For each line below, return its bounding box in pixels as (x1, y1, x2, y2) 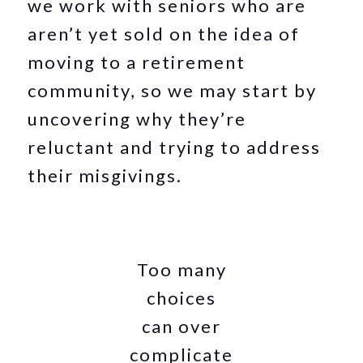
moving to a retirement (28, 51, 246, 73)
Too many (136, 258, 227, 280)
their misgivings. (28, 164, 188, 186)
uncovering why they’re (28, 108, 247, 130)
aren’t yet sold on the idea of (28, 23, 301, 45)
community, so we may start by (28, 79, 318, 101)
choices (147, 287, 216, 309)
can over (142, 315, 221, 337)
